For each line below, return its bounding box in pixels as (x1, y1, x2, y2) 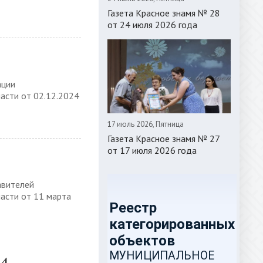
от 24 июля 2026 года (107, 19, 197, 31)
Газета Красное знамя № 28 (107, 7, 220, 19)
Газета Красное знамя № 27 (107, 133, 220, 144)
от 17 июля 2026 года (107, 144, 197, 156)
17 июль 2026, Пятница (107, 119, 184, 129)
